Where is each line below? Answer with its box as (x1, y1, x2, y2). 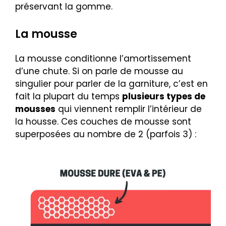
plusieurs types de (122, 90, 205, 103)
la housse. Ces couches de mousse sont (15, 116, 191, 128)
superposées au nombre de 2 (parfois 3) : (15, 128, 196, 141)
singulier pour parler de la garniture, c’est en (15, 78, 208, 90)
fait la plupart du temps (15, 90, 122, 103)
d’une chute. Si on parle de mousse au (15, 65, 183, 78)
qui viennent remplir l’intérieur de (55, 103, 202, 116)
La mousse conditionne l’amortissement (15, 52, 191, 65)
